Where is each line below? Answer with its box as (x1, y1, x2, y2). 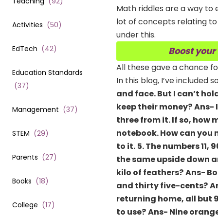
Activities (12, 19, 43, 30)
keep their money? (116, 101, 192, 113)
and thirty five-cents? (116, 180, 208, 192)
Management (12, 104, 59, 114)
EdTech (12, 43, 37, 54)
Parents (12, 152, 38, 162)
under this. (116, 29, 156, 41)
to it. (116, 141, 135, 152)
